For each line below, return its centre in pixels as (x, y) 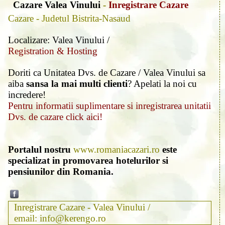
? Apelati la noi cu (162, 83)
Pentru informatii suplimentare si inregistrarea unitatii (109, 105)
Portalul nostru (41, 149)
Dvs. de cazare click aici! (55, 117)
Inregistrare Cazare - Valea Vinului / (85, 207)
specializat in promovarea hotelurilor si (88, 160)
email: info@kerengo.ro (58, 218)
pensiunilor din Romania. (61, 171)
